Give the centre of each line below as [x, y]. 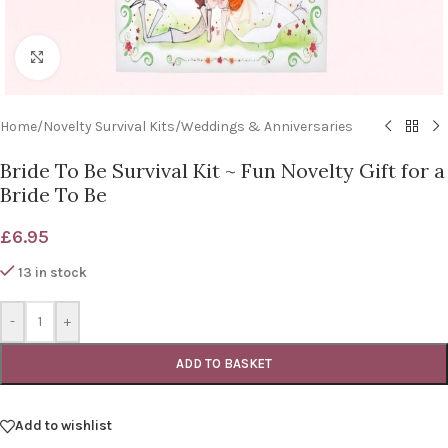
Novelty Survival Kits [109, 126]
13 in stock [53, 272]
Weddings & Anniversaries [267, 126]
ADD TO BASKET [224, 363]
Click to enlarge [105, 57]
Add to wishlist [63, 426]
